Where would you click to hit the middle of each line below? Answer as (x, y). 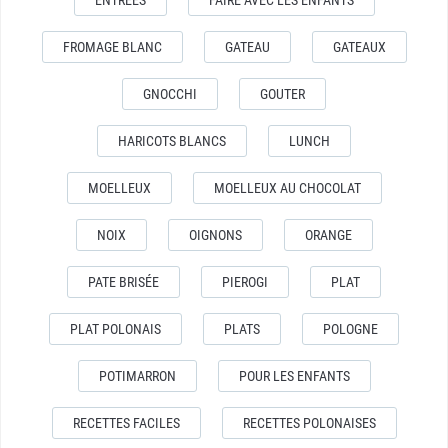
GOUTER (282, 93)
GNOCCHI (170, 93)
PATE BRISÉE (123, 281)
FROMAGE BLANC (112, 46)
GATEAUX (359, 46)
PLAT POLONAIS (115, 328)
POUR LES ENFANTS (294, 375)
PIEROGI (245, 281)
